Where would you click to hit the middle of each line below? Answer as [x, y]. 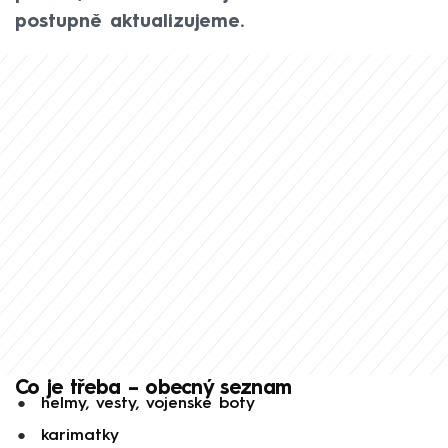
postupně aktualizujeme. [129, 21]
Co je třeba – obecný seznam [153, 388]
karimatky [79, 436]
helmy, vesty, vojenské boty [147, 403]
